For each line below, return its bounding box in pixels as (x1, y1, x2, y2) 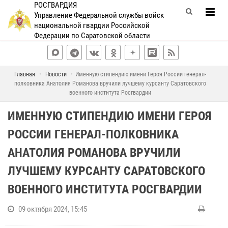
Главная (14, 71, 35, 78)
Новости (45, 71, 67, 78)
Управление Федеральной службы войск (34, 11, 164, 20)
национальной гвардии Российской (34, 21, 150, 30)
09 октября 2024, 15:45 (18, 205, 87, 214)
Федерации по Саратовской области (34, 31, 150, 40)
